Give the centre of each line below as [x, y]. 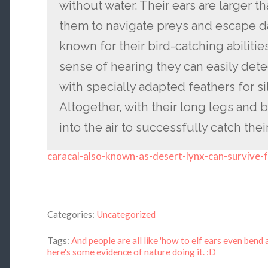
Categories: [71, 214]
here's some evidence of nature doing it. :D [131, 252]
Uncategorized [126, 214]
